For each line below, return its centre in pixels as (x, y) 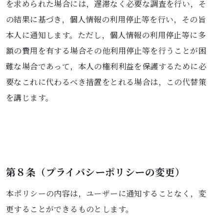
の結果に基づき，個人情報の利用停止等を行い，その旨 (106, 19)
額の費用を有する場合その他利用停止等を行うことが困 (106, 51)
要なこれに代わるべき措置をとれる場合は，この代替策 (106, 82)
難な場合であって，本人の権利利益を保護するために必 (106, 66)
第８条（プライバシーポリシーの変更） (96, 172)
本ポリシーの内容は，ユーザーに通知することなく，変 (106, 193)
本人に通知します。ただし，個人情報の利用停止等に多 (106, 35)
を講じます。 (30, 98)
